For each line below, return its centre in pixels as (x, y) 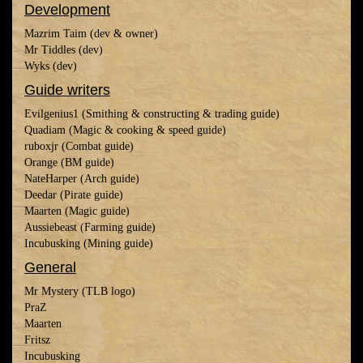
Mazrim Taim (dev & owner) (91, 34)
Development (67, 10)
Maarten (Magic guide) (77, 211)
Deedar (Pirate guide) (74, 195)
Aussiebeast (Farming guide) (90, 227)
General (50, 267)
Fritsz (37, 340)
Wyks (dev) (51, 66)
